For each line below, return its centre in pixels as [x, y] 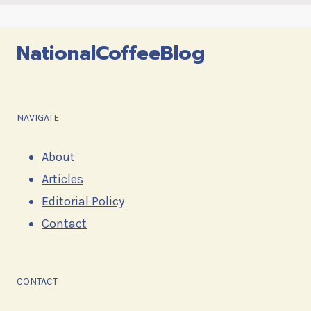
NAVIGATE [38, 118]
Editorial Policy [83, 202]
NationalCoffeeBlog [111, 53]
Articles [62, 179]
